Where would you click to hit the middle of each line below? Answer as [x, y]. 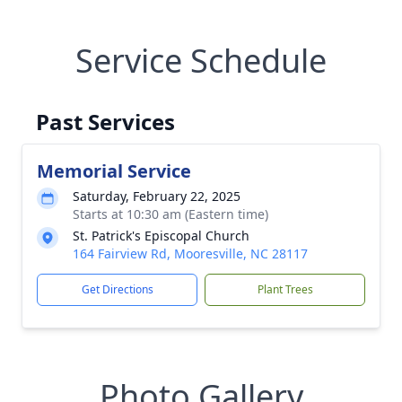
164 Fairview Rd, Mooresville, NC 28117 [190, 253]
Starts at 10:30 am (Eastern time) [170, 214]
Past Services [105, 122]
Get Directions [117, 289]
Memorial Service [114, 171]
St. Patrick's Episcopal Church [161, 236]
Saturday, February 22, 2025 [157, 196]
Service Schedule [201, 61]
